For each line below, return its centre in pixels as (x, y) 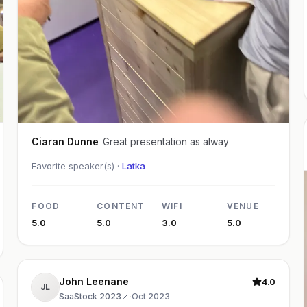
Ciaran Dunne (83, 141)
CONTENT (121, 206)
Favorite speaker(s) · (77, 165)
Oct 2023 (151, 296)
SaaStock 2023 (90, 296)
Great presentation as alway (166, 141)
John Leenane (94, 281)
